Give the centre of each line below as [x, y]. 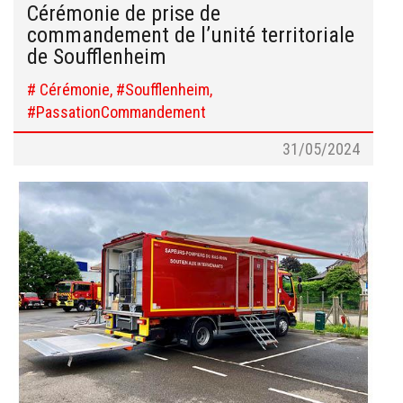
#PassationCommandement [116, 112]
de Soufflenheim [97, 56]
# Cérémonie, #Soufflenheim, [120, 89]
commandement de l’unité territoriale [191, 35]
